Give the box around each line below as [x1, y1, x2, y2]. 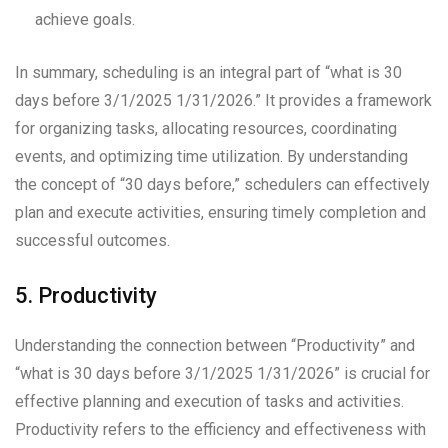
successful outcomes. [15, 231, 170, 251]
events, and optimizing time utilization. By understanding [15, 147, 408, 167]
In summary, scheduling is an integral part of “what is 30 [15, 63, 402, 83]
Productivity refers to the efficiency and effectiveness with [15, 420, 426, 440]
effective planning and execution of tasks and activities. [15, 392, 404, 412]
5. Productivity [15, 283, 157, 309]
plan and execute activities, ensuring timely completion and [15, 203, 426, 223]
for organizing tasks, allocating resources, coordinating [15, 119, 397, 139]
